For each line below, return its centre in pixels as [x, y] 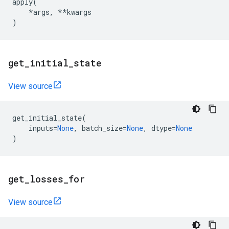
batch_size [102, 128]
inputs [41, 128]
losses [47, 179]
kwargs [79, 12]
